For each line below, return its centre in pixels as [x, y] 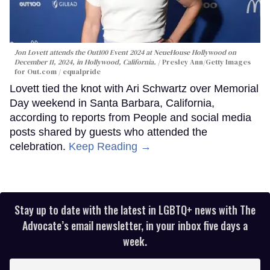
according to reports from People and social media [130, 117]
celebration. [39, 146]
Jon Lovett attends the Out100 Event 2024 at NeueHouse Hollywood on [125, 52]
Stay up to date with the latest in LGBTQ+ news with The [135, 209]
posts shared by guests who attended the [108, 132]
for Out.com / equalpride [58, 71]
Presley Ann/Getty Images [206, 62]
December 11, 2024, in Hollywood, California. [86, 62]
